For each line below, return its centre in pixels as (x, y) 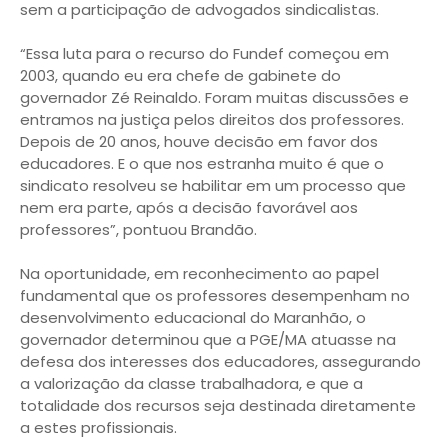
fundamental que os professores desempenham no (215, 296)
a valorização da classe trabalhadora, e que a (191, 384)
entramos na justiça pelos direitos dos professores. (212, 120)
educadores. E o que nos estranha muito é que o (202, 164)
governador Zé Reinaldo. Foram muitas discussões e (214, 98)
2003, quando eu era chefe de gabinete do (180, 76)
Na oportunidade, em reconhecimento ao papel (199, 274)
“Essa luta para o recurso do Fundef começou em (204, 54)
